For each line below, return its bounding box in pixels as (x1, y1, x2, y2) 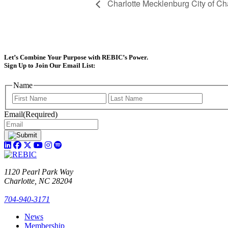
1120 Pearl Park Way (4, 167, 73, 177)
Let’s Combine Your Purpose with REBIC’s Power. (4, 53, 148, 62)
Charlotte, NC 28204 (4, 177, 72, 186)
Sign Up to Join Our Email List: (4, 62, 95, 70)
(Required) (23, 110, 58, 119)
